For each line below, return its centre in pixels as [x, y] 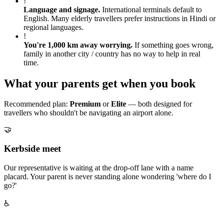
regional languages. [54, 27]
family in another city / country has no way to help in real [112, 54]
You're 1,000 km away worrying [77, 45]
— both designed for [159, 104]
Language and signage [61, 9]
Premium [85, 104]
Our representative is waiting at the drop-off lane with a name [99, 167]
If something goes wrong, [174, 45]
